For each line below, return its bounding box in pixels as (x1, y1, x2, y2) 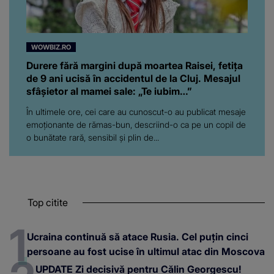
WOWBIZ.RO (31, 42, 71, 51)
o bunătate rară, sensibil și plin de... (26, 131, 159, 143)
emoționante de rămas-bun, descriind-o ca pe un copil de (26, 119, 246, 130)
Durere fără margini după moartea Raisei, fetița (26, 59, 243, 72)
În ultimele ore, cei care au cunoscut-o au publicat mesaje (26, 106, 246, 117)
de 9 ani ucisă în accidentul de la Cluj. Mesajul (26, 72, 240, 84)
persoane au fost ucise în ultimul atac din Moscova (27, 245, 265, 257)
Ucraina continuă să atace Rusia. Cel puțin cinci (27, 230, 248, 243)
